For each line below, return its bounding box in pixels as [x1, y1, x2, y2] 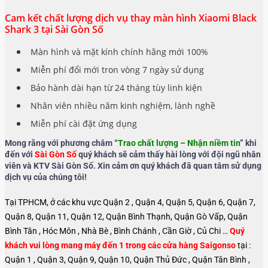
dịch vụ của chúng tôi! [5, 172, 87, 182]
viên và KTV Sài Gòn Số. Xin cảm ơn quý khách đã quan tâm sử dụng [5, 161, 261, 171]
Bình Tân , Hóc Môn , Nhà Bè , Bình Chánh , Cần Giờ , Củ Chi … [5, 226, 230, 236]
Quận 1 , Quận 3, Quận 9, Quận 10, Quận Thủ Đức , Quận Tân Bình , [5, 254, 250, 264]
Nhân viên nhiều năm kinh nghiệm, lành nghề [31, 100, 215, 112]
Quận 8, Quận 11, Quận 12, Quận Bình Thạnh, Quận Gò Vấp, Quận [5, 211, 248, 221]
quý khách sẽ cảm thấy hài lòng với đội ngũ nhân [77, 150, 261, 160]
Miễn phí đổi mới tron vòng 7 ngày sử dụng [31, 64, 204, 76]
